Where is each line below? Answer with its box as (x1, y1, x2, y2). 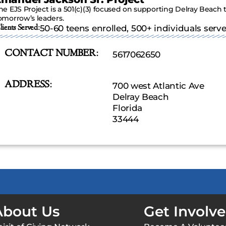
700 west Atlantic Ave (112, 81, 204, 91)
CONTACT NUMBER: (5, 47, 98, 61)
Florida (112, 103, 143, 114)
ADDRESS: (5, 78, 52, 92)
